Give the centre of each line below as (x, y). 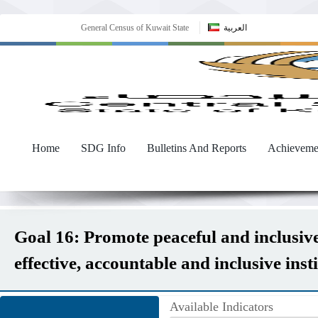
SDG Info (103, 148)
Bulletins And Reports (197, 148)
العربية (235, 28)
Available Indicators (221, 306)
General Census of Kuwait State (135, 28)
